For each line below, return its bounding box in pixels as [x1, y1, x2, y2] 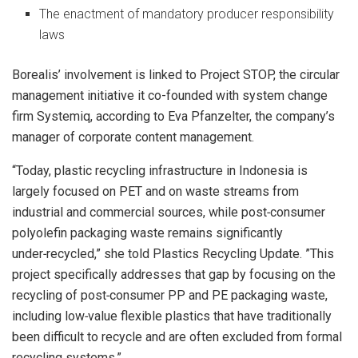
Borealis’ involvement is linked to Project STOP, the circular [12, 66, 340, 82]
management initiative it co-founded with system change [12, 87, 328, 103]
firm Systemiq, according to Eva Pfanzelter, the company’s [12, 108, 335, 124]
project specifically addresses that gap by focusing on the [12, 266, 336, 282]
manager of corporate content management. [12, 129, 254, 145]
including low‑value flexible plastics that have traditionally [12, 308, 332, 324]
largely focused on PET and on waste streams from [12, 183, 299, 199]
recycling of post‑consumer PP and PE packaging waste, [12, 287, 328, 303]
